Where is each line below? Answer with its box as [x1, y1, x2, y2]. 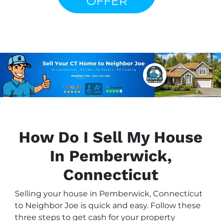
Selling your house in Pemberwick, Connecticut [15, 188, 203, 198]
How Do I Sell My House [18, 127, 203, 147]
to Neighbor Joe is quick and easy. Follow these [15, 200, 201, 210]
